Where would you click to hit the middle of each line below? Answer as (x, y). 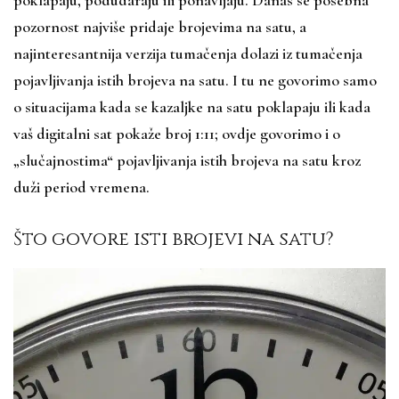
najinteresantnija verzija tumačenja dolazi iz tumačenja (188, 53)
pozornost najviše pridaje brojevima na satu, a (160, 26)
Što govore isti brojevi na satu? (174, 239)
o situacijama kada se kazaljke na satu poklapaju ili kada (192, 106)
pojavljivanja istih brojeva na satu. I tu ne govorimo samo (195, 80)
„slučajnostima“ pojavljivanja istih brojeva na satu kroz (187, 160)
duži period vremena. (81, 187)
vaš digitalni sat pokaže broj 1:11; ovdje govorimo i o (177, 133)
